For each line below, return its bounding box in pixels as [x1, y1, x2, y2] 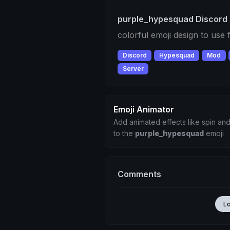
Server [122, 65, 144, 73]
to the [113, 129, 135, 138]
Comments [118, 169, 161, 180]
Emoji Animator [113, 104, 174, 115]
